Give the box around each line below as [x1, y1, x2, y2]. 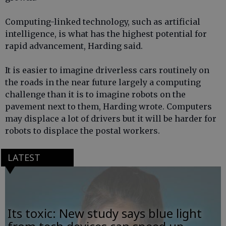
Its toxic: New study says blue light [8, 205, 202, 222]
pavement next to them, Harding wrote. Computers [5, 101, 212, 111]
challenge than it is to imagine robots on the [5, 89, 186, 99]
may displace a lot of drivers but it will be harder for [5, 114, 216, 124]
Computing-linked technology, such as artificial [5, 17, 200, 27]
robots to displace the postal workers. [5, 126, 160, 136]
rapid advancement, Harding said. [5, 41, 143, 51]
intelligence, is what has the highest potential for [5, 29, 207, 39]
